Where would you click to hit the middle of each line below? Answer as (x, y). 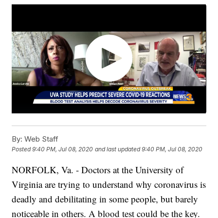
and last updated (118, 149)
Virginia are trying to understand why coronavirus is (109, 184)
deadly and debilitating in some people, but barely (105, 199)
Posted (22, 149)
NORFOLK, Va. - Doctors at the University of (98, 170)
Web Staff (41, 139)
